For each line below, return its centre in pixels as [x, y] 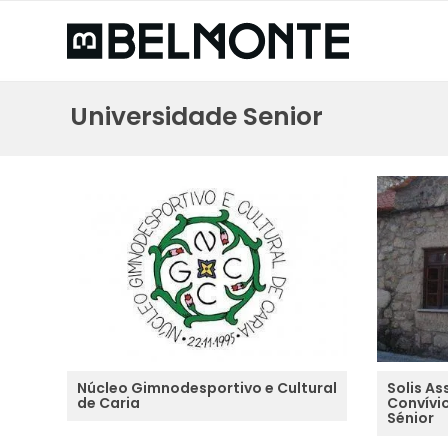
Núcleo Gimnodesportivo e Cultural [207, 388]
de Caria [108, 403]
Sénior [410, 418]
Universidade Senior [196, 116]
